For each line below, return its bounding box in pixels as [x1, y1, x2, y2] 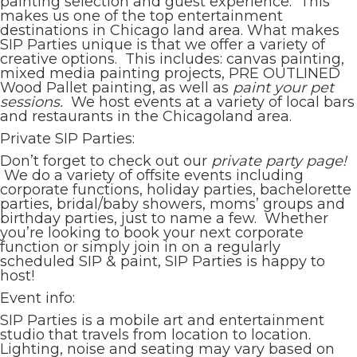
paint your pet [233, 79, 334, 96]
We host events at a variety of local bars [71, 93, 355, 111]
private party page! [211, 152, 347, 170]
